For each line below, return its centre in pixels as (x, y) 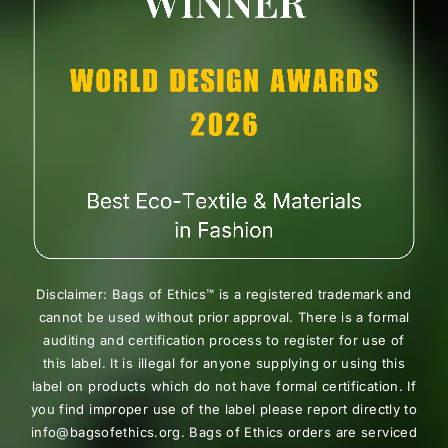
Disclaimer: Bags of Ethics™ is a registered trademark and (224, 294)
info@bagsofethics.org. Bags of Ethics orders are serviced (224, 432)
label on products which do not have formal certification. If (224, 386)
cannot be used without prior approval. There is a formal (224, 317)
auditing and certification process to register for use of (224, 340)
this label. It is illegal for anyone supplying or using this (224, 363)
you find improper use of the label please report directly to (224, 409)
